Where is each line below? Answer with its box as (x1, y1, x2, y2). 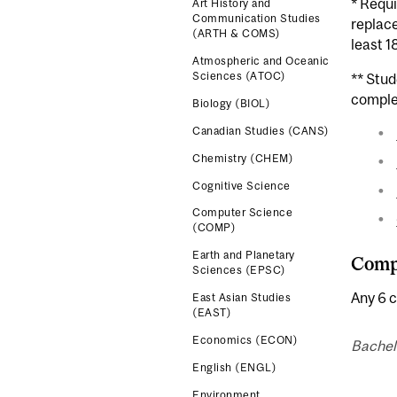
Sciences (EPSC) (192, 264, 286, 277)
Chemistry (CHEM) (192, 152, 294, 165)
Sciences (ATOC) (192, 70, 286, 83)
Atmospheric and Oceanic (192, 55, 330, 68)
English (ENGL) (192, 361, 277, 374)
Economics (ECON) (192, 334, 299, 347)
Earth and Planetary (192, 249, 295, 262)
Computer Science (192, 206, 293, 220)
